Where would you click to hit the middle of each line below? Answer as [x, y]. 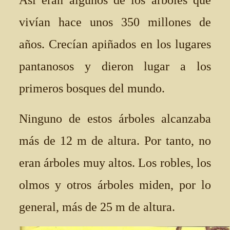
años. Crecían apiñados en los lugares [115, 44]
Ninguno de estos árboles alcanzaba [115, 119]
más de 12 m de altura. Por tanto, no [115, 141]
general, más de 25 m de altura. [97, 207]
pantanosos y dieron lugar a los [115, 66]
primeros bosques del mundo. [92, 88]
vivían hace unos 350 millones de [115, 22]
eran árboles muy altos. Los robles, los [115, 163]
